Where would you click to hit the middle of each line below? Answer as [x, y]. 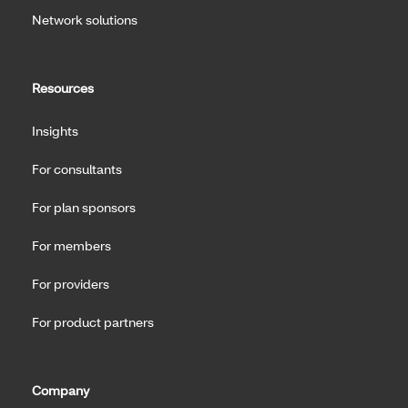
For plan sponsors [84, 207]
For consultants [77, 168]
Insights [55, 130]
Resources [63, 87]
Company [61, 390]
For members [71, 245]
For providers [71, 283]
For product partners [93, 321]
